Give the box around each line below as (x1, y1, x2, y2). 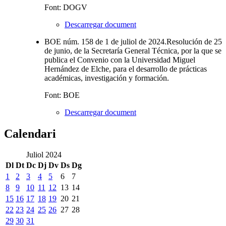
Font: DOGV (44, 3, 87, 12)
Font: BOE (44, 90, 80, 99)
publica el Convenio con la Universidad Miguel (44, 55, 195, 64)
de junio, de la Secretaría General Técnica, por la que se (44, 46, 221, 55)
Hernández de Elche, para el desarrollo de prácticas (44, 64, 207, 73)
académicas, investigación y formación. (44, 73, 169, 82)
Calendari (4, 127, 56, 140)
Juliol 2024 (26, 150, 62, 159)
